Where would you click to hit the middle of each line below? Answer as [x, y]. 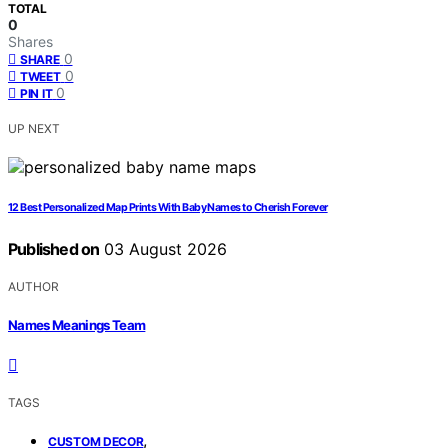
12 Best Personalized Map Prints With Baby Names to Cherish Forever [168, 208]
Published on [54, 249]
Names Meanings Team [77, 324]
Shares [30, 42]
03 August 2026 [163, 249]
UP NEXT [34, 129]
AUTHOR [33, 287]
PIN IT [36, 94]
